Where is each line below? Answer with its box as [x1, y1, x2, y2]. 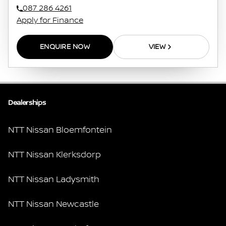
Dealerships [8, 98, 46, 107]
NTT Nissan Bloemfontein [8, 125, 112, 135]
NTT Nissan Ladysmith [8, 174, 99, 185]
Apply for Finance [17, 15, 83, 25]
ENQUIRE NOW [39, 42, 90, 51]
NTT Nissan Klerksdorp [8, 149, 101, 160]
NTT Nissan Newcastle [8, 199, 99, 209]
